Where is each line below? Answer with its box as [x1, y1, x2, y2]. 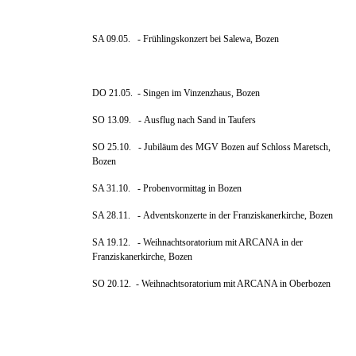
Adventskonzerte [143, 210, 207, 222]
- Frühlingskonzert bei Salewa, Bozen [130, 33, 281, 45]
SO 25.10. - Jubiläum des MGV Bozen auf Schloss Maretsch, [92, 141, 331, 153]
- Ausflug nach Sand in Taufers [131, 114, 256, 126]
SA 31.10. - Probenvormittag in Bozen [92, 183, 242, 195]
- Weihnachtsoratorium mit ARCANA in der [130, 237, 303, 249]
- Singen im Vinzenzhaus [133, 87, 231, 99]
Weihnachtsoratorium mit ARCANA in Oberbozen [141, 278, 331, 290]
